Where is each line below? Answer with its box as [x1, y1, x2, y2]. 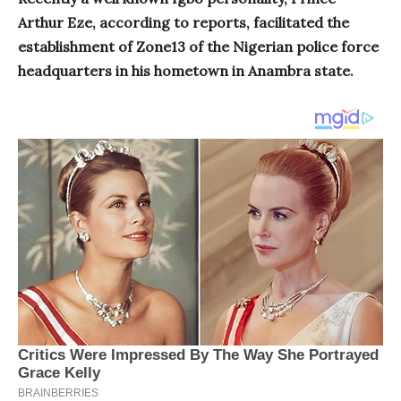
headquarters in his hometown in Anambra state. [18, 62, 354, 81]
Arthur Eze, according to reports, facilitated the [18, 13, 349, 32]
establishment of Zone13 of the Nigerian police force [18, 38, 379, 56]
